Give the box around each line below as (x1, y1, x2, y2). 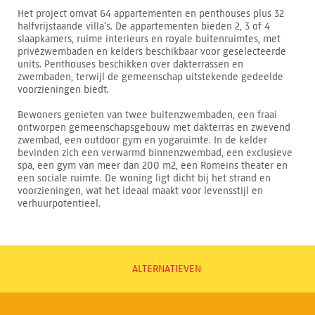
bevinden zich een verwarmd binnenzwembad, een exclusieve (18, 146, 292, 159)
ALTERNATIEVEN (131, 262, 201, 275)
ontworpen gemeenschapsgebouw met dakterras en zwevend (18, 121, 290, 134)
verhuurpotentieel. (18, 197, 101, 210)
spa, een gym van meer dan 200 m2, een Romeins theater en (18, 159, 288, 172)
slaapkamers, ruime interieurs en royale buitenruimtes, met (18, 32, 281, 45)
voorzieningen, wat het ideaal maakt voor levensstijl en (18, 184, 263, 197)
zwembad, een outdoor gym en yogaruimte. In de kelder (18, 134, 267, 146)
